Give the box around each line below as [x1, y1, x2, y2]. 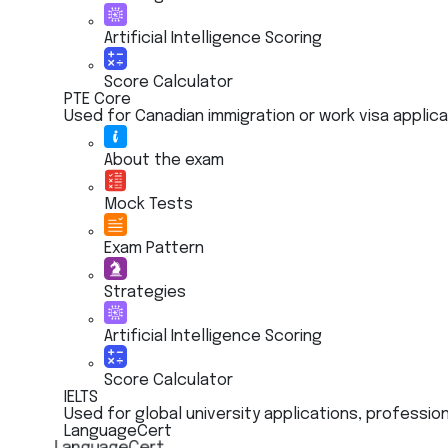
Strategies [104, 284, 186, 301]
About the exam [104, 152, 224, 169]
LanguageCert [64, 423, 172, 440]
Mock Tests [104, 196, 193, 213]
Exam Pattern [104, 240, 204, 257]
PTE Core [64, 91, 131, 108]
